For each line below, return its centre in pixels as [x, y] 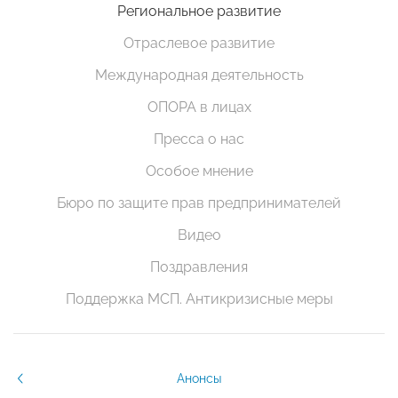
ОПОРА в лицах [199, 107]
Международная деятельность [199, 75]
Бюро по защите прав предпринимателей [199, 203]
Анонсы [199, 378]
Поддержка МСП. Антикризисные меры [199, 298]
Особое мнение [199, 171]
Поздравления [199, 267]
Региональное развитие [199, 11]
